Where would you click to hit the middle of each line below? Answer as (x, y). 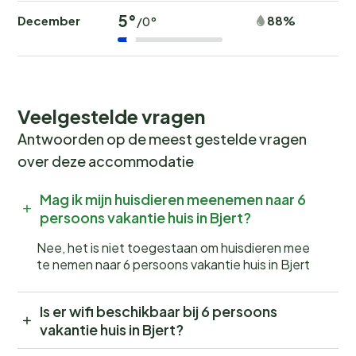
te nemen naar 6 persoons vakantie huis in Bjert (173, 265)
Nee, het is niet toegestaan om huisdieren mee (173, 248)
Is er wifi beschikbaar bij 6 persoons (159, 311)
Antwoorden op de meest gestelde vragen (162, 139)
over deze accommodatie (106, 161)
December (49, 21)
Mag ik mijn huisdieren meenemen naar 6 (173, 199)
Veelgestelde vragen (111, 116)
